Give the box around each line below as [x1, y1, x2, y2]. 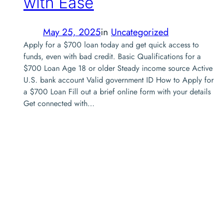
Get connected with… [23, 98, 94, 109]
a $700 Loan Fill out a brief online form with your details [23, 86, 211, 98]
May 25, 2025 [43, 25, 101, 39]
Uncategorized [111, 25, 169, 39]
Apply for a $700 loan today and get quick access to [23, 39, 199, 51]
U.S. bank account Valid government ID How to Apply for [23, 74, 214, 86]
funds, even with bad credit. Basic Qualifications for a [23, 51, 201, 63]
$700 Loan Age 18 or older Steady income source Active [23, 63, 213, 74]
